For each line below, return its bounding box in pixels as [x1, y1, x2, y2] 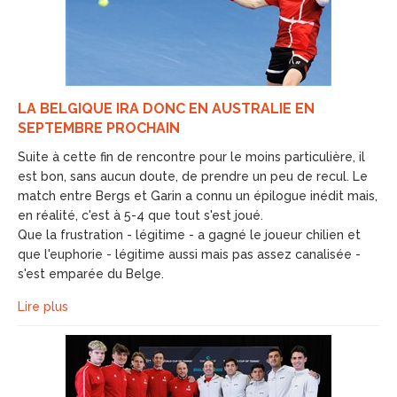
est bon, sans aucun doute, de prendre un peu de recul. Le [18, 169, 368, 183]
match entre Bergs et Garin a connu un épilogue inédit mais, [18, 189, 378, 203]
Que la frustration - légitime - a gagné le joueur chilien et [18, 228, 361, 242]
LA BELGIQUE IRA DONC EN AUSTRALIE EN [18, 100, 315, 117]
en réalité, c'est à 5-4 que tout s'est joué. [18, 208, 267, 222]
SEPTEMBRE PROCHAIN [18, 120, 180, 136]
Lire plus [18, 300, 68, 314]
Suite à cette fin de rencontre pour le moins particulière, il [18, 150, 365, 164]
